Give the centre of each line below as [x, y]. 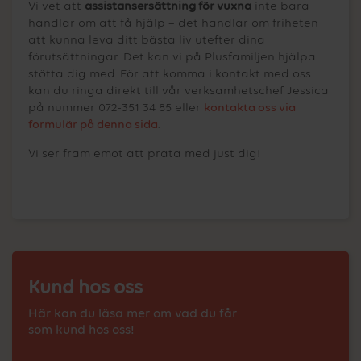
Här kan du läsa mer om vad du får [133, 314]
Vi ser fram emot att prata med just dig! [144, 153]
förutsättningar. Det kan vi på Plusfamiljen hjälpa [172, 56]
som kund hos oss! [81, 330]
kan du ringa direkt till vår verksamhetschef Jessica [178, 90]
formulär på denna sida [93, 124]
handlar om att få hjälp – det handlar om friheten [173, 23]
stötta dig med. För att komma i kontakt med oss [170, 73]
